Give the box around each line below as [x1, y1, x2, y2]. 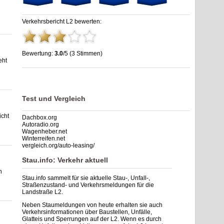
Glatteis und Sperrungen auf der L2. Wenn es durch [22, 215, 161, 222]
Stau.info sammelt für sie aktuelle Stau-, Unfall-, [22, 174, 150, 181]
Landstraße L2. [22, 188, 63, 195]
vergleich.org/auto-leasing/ [22, 142, 94, 149]
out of [22, 70, 38, 77]
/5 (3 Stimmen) [63, 50, 102, 57]
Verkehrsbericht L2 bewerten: [22, 18, 101, 25]
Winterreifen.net [22, 135, 65, 142]
